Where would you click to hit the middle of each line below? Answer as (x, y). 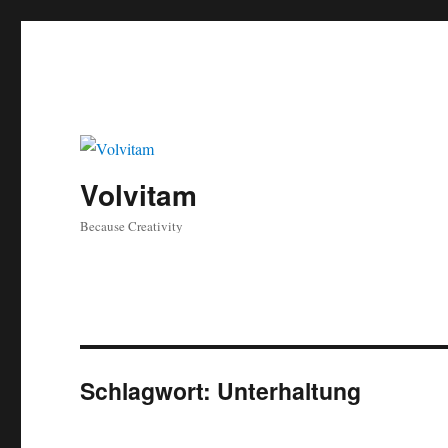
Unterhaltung (289, 391)
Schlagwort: (149, 391)
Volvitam (139, 195)
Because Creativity (132, 226)
